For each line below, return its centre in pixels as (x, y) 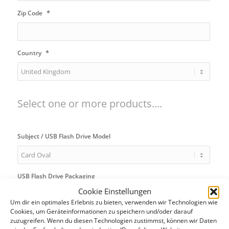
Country (29, 53)
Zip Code (30, 13)
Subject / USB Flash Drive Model (64, 136)
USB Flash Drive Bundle (51, 216)
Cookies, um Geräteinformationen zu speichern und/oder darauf (101, 211)
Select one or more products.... (89, 103)
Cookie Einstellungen (114, 191)
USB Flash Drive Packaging (56, 176)
